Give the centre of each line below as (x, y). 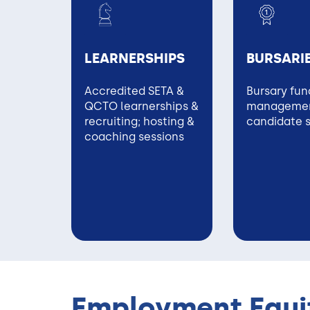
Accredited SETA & (134, 91)
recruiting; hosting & (139, 121)
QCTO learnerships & (142, 106)
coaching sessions (134, 136)
